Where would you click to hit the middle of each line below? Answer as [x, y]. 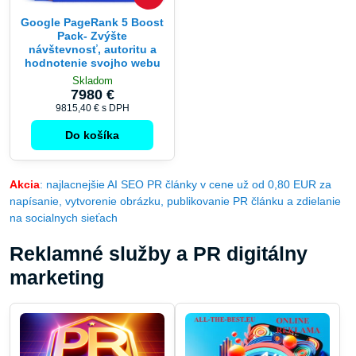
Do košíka [92, 135]
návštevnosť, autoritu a [92, 50]
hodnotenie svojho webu [92, 63]
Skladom [92, 81]
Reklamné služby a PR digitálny [159, 254]
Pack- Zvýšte [92, 36]
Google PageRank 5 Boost [92, 23]
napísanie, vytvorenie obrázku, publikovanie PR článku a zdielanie [175, 201]
